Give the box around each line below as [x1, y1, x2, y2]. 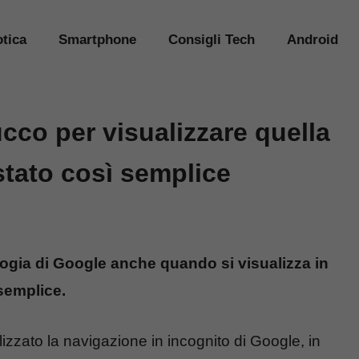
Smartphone [58, 32, 136, 47]
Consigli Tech [168, 32, 255, 47]
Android [287, 32, 338, 47]
